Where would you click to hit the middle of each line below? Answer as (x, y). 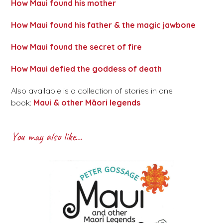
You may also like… (47, 137)
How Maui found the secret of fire (77, 47)
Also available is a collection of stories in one (92, 91)
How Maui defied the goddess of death (87, 69)
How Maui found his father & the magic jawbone (104, 25)
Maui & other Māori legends (87, 103)
